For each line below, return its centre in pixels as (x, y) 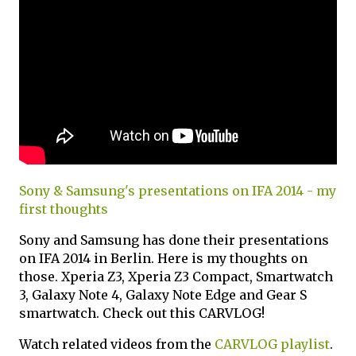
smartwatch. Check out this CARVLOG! (142, 313)
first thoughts (64, 209)
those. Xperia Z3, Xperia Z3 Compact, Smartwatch (176, 277)
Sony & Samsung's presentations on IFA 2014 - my (178, 191)
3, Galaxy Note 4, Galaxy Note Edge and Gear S (163, 295)
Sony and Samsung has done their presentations (174, 240)
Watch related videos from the (117, 344)
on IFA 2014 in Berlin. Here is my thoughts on (163, 258)
